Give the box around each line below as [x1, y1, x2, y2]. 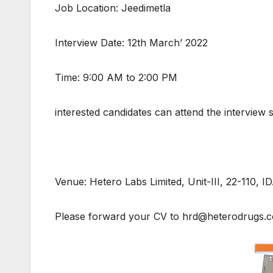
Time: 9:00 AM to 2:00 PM [55, 71, 177, 83]
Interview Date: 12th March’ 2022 [55, 36, 208, 49]
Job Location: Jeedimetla [55, 1, 171, 14]
